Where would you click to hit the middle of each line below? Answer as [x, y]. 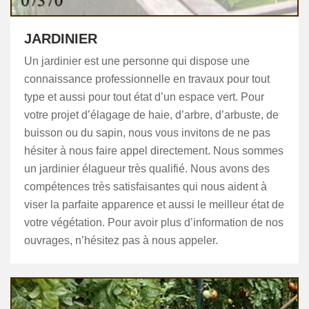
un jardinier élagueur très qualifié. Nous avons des [147, 169]
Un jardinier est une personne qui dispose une [137, 61]
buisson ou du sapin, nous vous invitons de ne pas [147, 133]
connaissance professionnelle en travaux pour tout [147, 79]
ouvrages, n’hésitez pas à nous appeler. [121, 240]
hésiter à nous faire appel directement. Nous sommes [154, 151]
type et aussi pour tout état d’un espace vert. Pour [144, 97]
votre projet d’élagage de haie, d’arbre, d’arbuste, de [151, 115]
